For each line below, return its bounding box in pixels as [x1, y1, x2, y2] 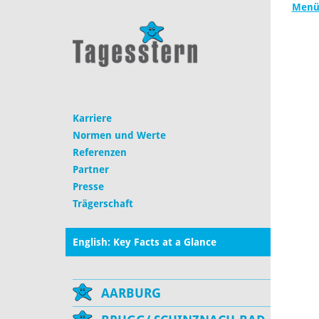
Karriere [73, 113, 112, 125]
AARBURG [101, 286, 161, 301]
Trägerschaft [73, 198, 133, 210]
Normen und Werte [73, 130, 166, 142]
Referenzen [73, 147, 127, 159]
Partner [73, 164, 109, 176]
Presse [73, 181, 104, 193]
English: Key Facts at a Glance [73, 236, 216, 249]
